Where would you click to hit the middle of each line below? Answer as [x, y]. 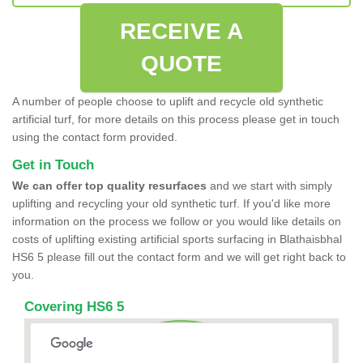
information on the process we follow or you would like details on [177, 221]
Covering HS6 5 [74, 306]
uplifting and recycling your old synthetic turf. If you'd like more [171, 203]
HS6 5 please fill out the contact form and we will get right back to [179, 256]
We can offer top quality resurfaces [109, 185]
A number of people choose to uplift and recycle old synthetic [168, 101]
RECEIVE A [181, 31]
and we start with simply [269, 185]
